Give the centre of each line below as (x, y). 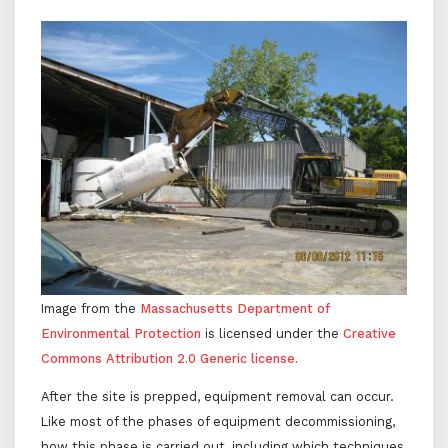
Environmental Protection (121, 333)
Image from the (90, 308)
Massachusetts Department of (235, 308)
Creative (369, 333)
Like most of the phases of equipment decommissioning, (217, 421)
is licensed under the (272, 333)
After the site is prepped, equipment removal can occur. (217, 396)
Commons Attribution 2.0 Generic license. (169, 358)
